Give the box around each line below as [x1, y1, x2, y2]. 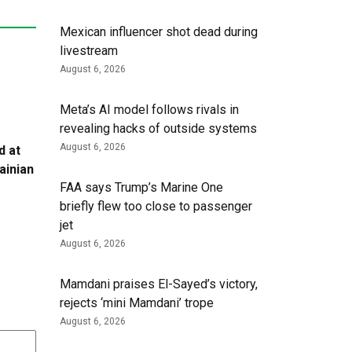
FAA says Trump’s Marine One [60, 180, 223, 196]
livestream [60, 43, 118, 59]
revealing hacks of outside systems [60, 121, 257, 137]
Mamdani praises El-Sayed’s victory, [60, 277, 258, 292]
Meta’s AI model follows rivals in [60, 102, 239, 118]
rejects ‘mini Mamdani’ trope [60, 295, 214, 311]
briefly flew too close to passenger [60, 199, 252, 214]
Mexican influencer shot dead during [60, 24, 258, 40]
